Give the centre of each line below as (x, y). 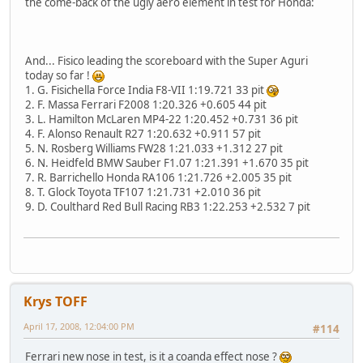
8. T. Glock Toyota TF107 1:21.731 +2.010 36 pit (143, 192)
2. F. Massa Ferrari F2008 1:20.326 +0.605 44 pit (146, 104)
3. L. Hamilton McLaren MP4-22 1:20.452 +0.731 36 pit (162, 119)
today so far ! (59, 75)
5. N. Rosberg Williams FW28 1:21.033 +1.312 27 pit (154, 148)
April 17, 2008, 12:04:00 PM (79, 326)
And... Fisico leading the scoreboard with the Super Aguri (167, 60)
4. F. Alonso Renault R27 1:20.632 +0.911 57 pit (143, 133)
